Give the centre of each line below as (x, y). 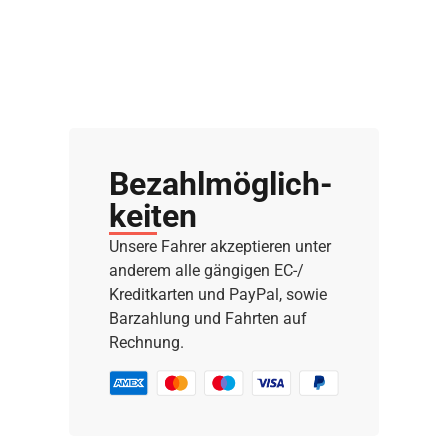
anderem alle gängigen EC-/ (206, 271)
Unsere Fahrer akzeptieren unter (220, 247)
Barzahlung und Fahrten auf (208, 319)
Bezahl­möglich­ (221, 184)
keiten (153, 216)
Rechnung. (146, 343)
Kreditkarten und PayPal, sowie (218, 295)
